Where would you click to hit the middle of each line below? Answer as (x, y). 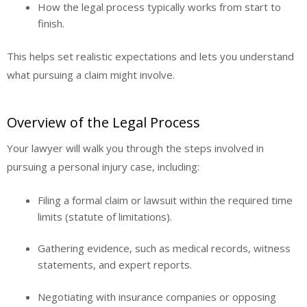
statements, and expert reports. (115, 265)
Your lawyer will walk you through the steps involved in (135, 148)
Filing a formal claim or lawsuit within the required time (165, 200)
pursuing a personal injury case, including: (103, 167)
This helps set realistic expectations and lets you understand (150, 56)
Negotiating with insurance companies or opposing (157, 296)
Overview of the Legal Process (103, 123)
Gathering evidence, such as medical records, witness (164, 248)
